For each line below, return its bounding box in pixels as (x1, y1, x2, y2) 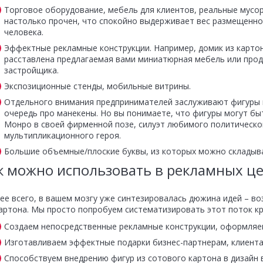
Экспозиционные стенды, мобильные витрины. (4, 80, 191, 92)
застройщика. (4, 65, 59, 76)
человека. (4, 26, 43, 38)
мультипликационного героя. (4, 130, 121, 141)
